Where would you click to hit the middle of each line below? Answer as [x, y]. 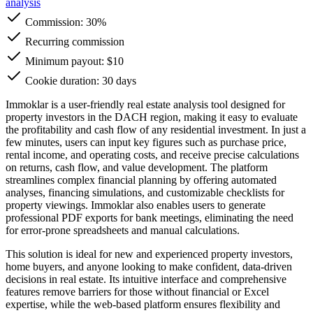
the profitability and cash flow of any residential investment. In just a [156, 129]
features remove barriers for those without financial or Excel [137, 291]
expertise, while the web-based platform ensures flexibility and [143, 304]
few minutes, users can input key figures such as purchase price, [146, 142]
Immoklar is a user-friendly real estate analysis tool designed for [145, 104]
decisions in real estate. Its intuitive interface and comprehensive [146, 279]
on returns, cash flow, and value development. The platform [137, 167]
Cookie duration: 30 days [79, 80]
